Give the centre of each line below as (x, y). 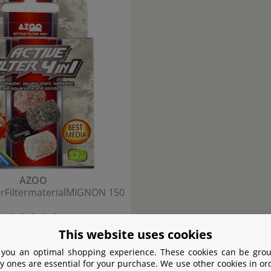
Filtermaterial (36, 193)
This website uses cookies (135, 234)
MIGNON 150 (96, 193)
